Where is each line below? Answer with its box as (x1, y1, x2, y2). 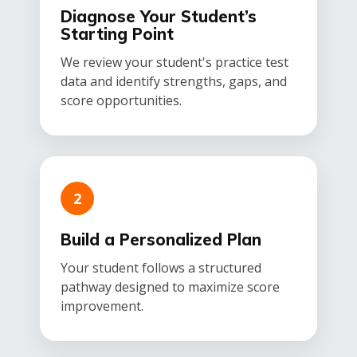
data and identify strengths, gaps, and (61, 73, 287, 91)
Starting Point (61, 24, 174, 45)
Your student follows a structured (61, 259, 261, 277)
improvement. (61, 297, 143, 316)
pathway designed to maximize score (61, 278, 280, 296)
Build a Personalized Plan (61, 229, 261, 250)
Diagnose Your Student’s (61, 6, 257, 27)
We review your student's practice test (61, 53, 288, 72)
